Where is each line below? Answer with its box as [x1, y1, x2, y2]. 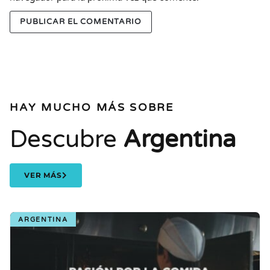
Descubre [10, 125, 123, 154]
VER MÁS [24, 171, 63, 180]
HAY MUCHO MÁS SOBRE [10, 101, 174, 114]
